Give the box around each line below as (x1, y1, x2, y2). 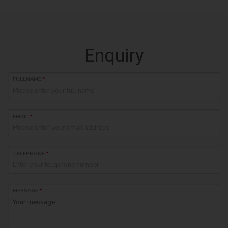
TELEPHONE (13, 150, 46, 158)
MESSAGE (13, 187, 40, 195)
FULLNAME (13, 76, 43, 83)
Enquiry (84, 45, 144, 67)
